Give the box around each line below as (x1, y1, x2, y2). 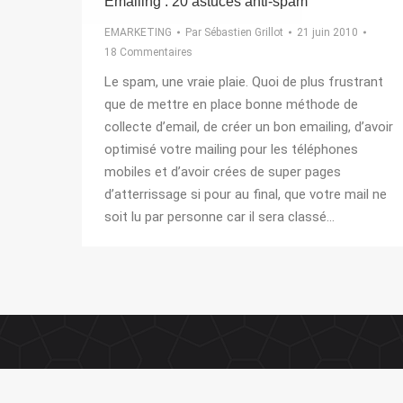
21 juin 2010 (297, 25, 358, 39)
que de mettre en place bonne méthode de (104, 95, 358, 112)
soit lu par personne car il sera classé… (104, 208, 335, 225)
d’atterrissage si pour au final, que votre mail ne (104, 185, 387, 202)
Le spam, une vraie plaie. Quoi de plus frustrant (104, 73, 383, 90)
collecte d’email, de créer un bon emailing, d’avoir (104, 118, 393, 135)
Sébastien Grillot (204, 25, 283, 39)
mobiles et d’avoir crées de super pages (104, 163, 341, 180)
